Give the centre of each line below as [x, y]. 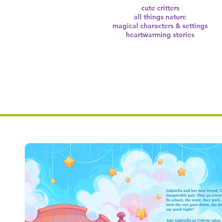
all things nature [160, 17]
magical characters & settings [160, 26]
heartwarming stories [160, 35]
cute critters [160, 8]
